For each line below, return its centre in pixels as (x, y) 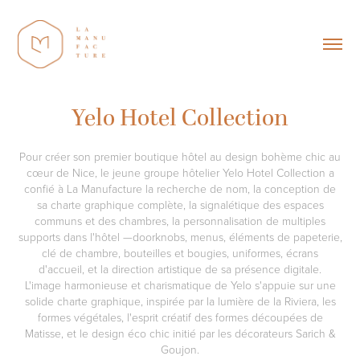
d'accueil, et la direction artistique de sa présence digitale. (180, 268)
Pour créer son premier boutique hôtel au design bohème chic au (180, 156)
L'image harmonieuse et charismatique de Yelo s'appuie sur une (180, 284)
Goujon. (180, 349)
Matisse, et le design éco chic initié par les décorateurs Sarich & (180, 333)
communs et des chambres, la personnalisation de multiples (180, 220)
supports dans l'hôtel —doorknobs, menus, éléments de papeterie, (180, 236)
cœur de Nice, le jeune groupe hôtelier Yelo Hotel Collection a (180, 172)
